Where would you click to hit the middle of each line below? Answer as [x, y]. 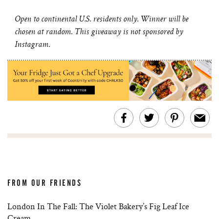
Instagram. [32, 45]
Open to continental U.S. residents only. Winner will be [101, 20]
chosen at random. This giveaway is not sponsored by [99, 32]
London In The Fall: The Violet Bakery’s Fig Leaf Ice [98, 206]
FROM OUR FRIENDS [45, 183]
